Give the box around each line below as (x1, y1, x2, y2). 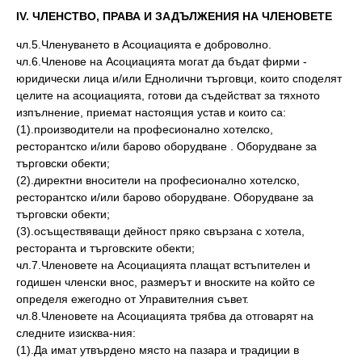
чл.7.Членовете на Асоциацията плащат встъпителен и (16, 259, 310, 271)
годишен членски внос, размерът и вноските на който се (16, 276, 315, 288)
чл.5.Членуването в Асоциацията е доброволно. (16, 38, 271, 51)
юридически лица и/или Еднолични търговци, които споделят (16, 72, 342, 85)
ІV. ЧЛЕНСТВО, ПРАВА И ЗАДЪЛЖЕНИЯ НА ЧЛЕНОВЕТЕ (16, 10, 332, 23)
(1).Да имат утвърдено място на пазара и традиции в (16, 343, 299, 356)
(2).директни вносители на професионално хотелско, (16, 174, 300, 187)
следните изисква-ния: (16, 326, 136, 339)
